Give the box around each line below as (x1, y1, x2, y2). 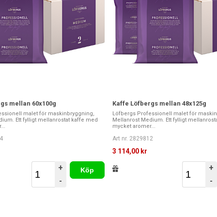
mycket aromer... (112, 123, 155, 130)
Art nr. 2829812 (112, 135, 153, 142)
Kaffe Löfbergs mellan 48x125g (112, 100, 206, 108)
